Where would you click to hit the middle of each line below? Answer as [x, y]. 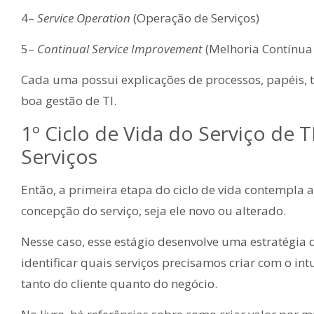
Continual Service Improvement [120, 48]
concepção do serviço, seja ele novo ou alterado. [153, 210]
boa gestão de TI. [69, 101]
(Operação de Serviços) [196, 18]
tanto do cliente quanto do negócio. [119, 284]
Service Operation [85, 18]
